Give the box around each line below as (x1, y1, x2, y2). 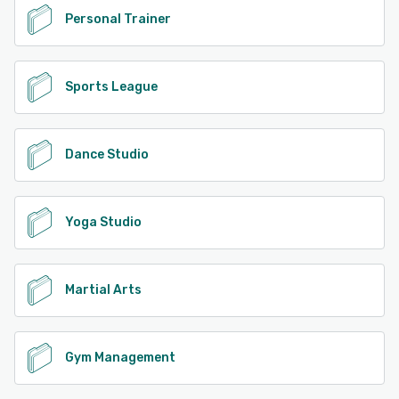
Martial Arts (65, 281, 142, 297)
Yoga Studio (65, 214, 142, 230)
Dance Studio (65, 146, 149, 162)
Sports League (65, 78, 158, 94)
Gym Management (65, 349, 175, 365)
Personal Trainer (65, 11, 171, 27)
